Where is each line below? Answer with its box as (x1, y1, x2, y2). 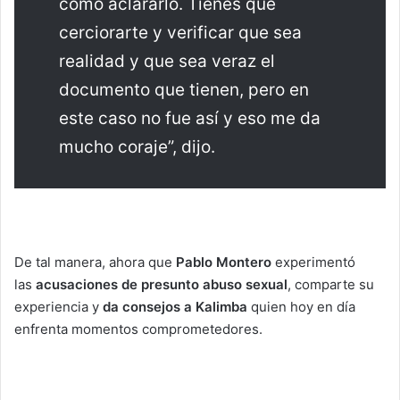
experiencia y (14, 297, 103, 315)
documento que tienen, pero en (59, 79, 309, 100)
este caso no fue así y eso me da (59, 107, 321, 129)
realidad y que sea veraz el (59, 50, 275, 71)
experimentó (271, 253, 355, 271)
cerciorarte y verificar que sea (59, 21, 302, 43)
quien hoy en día (247, 297, 355, 315)
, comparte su (287, 275, 374, 293)
